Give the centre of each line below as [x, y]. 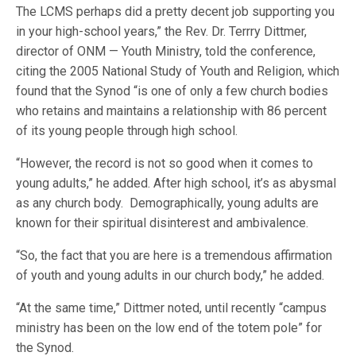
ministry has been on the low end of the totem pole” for [169, 328]
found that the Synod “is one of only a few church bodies [172, 91]
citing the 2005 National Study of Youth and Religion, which [178, 71]
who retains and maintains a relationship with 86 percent [172, 111]
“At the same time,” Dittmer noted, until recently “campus [172, 308]
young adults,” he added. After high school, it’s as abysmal [176, 183]
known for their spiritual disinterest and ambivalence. [163, 223]
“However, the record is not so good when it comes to [165, 163]
